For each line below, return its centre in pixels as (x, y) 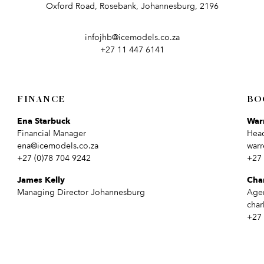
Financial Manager (52, 133)
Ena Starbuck (44, 121)
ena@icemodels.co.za (58, 146)
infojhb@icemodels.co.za (132, 37)
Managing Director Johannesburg (81, 192)
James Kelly (41, 180)
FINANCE (41, 100)
